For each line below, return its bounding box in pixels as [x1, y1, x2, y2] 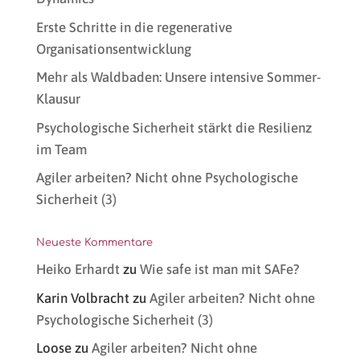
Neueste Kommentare [35, 237, 153, 248]
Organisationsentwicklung [35, 40, 191, 57]
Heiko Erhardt [35, 261, 120, 277]
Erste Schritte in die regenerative [35, 18, 232, 35]
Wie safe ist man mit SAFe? [139, 261, 300, 277]
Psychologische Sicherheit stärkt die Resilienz [35, 119, 312, 136]
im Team [35, 141, 87, 157]
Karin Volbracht [35, 289, 129, 306]
